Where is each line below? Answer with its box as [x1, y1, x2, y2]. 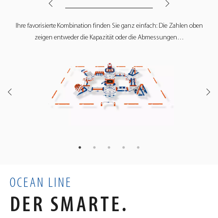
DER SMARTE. [10, 194, 129, 217]
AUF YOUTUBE [48, 75, 170, 97]
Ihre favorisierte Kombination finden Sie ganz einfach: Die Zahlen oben [15, 22, 203, 30]
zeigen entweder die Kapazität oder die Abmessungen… [34, 34, 184, 41]
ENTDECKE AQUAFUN [18, 49, 200, 71]
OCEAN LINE [10, 176, 73, 190]
